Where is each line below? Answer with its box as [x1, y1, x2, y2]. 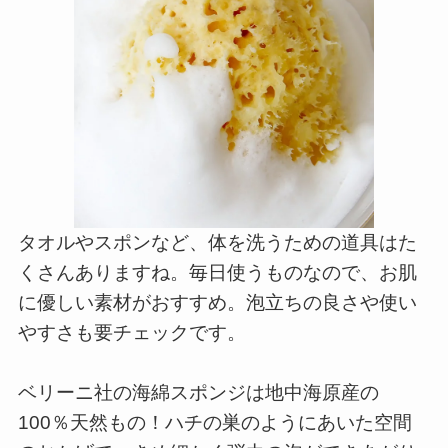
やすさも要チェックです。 [17, 322, 246, 344]
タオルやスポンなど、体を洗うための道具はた [17, 232, 417, 254]
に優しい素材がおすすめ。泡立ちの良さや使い [17, 292, 417, 314]
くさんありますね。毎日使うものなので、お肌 [17, 262, 417, 284]
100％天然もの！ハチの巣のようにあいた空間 [17, 412, 412, 434]
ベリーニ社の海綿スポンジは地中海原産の [17, 382, 379, 404]
